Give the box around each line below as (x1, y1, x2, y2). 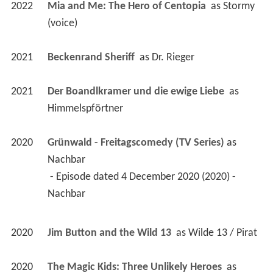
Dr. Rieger (151, 51, 194, 63)
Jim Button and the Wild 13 (47, 227, 174, 239)
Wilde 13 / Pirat (188, 227, 257, 239)
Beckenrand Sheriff (47, 51, 137, 63)
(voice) (47, 17, 77, 29)
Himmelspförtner (47, 102, 123, 115)
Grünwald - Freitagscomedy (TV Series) (47, 136, 224, 149)
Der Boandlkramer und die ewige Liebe (47, 85, 227, 97)
